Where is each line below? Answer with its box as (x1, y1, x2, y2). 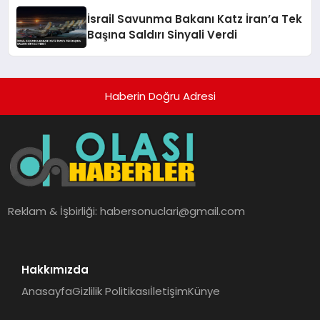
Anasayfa (21, 283, 72, 299)
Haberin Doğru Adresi (104, 89, 216, 104)
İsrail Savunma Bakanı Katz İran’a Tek (87, 11, 303, 27)
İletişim (149, 283, 188, 299)
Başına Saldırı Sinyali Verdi (87, 27, 238, 43)
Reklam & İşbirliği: (8, 204, 101, 219)
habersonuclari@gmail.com (100, 204, 246, 219)
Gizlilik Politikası (71, 283, 150, 299)
